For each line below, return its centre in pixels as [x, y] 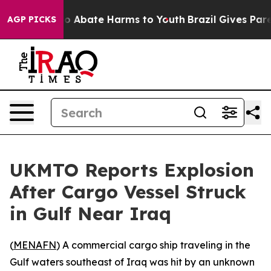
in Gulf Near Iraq [90, 214]
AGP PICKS [32, 19]
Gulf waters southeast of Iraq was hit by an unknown [132, 262]
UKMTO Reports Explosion [132, 170]
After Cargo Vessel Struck [128, 192]
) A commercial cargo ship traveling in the [153, 245]
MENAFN [35, 245]
